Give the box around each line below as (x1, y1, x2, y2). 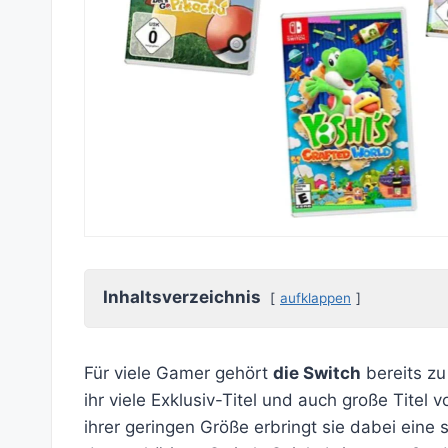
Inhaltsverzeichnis (103, 286, 261, 307)
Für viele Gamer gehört (84, 362, 273, 383)
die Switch (273, 362, 361, 383)
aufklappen (280, 289, 351, 306)
